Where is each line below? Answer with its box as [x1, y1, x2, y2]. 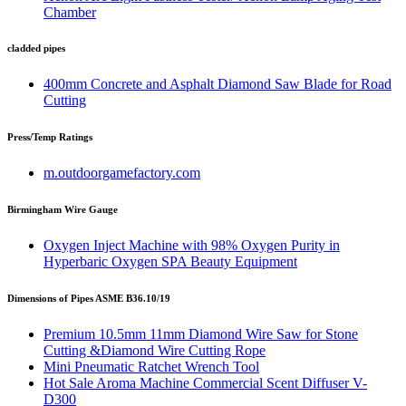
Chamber [43, 4, 96, 20]
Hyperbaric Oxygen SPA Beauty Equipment [43, 254, 297, 270]
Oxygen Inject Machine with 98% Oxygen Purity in [43, 237, 340, 254]
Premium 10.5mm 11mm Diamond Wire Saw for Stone [43, 326, 358, 343]
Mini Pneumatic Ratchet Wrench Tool [43, 359, 259, 375]
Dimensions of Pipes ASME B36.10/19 [7, 293, 170, 304]
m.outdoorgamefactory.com [43, 165, 200, 181]
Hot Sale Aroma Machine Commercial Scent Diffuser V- [43, 375, 367, 391]
